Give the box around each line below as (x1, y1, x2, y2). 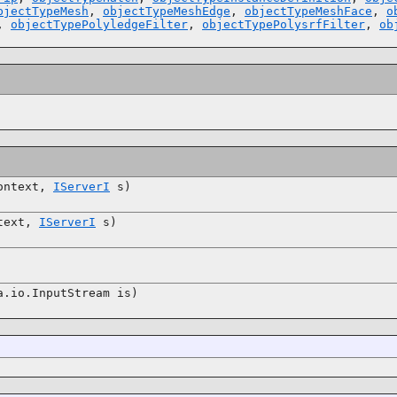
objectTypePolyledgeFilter (11, 17, 188, 31)
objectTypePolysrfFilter (202, 17, 365, 31)
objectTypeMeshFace (245, 4, 372, 18)
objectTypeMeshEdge (103, 4, 230, 18)
